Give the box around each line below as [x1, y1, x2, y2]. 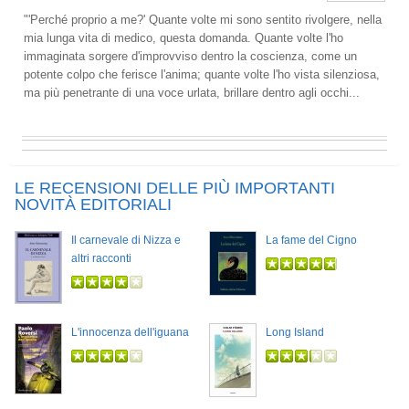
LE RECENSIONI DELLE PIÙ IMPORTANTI [15, 179, 335, 197]
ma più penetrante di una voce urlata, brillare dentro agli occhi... [24, 86, 360, 100]
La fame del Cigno [266, 234, 357, 246]
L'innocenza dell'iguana [71, 326, 189, 339]
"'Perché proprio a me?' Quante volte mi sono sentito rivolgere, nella [24, 13, 382, 26]
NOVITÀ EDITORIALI [15, 195, 172, 214]
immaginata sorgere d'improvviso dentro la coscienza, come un [24, 49, 357, 63]
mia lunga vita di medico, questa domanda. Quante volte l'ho [24, 31, 343, 45]
